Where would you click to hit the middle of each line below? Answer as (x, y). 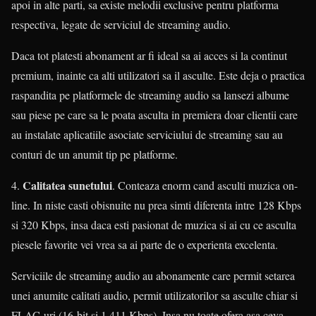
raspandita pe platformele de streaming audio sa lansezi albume (150, 95)
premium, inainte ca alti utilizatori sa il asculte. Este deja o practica (158, 75)
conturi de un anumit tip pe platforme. (95, 154)
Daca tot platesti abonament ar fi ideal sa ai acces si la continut (149, 56)
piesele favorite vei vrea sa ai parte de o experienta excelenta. (145, 245)
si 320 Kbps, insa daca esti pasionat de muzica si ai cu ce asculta (154, 225)
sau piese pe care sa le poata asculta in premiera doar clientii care (154, 115)
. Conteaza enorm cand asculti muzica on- (205, 186)
